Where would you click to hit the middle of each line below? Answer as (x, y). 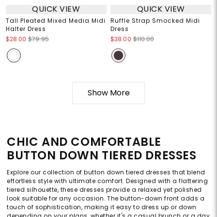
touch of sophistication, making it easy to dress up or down (102, 207)
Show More (108, 93)
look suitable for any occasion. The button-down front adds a (106, 198)
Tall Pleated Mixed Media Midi (55, 20)
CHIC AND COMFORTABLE (84, 141)
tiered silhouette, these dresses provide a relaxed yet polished (104, 189)
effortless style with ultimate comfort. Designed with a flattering (107, 181)
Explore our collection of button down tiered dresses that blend (106, 172)
